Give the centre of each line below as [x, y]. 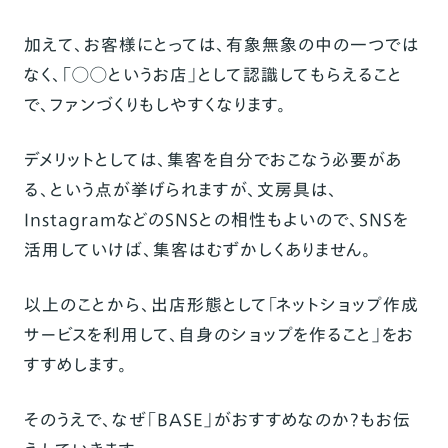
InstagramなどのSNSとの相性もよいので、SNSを [216, 219]
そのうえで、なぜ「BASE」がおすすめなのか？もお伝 [217, 419]
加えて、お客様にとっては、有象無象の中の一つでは [221, 44]
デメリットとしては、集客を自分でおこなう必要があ [212, 159]
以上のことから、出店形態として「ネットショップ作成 [221, 304]
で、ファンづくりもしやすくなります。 [155, 104]
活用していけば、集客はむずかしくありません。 [197, 249]
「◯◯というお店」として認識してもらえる [217, 74]
